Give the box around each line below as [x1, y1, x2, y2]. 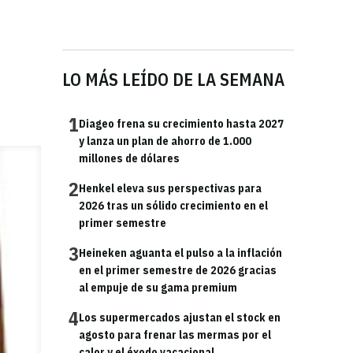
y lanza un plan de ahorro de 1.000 [79, 134, 251, 148]
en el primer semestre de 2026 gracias [79, 263, 277, 277]
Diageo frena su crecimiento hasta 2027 [79, 117, 284, 131]
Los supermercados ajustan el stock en [79, 310, 281, 325]
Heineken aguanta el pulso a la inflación [79, 246, 282, 260]
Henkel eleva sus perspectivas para [79, 181, 262, 195]
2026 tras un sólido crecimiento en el [79, 199, 268, 213]
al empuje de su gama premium [79, 281, 237, 295]
